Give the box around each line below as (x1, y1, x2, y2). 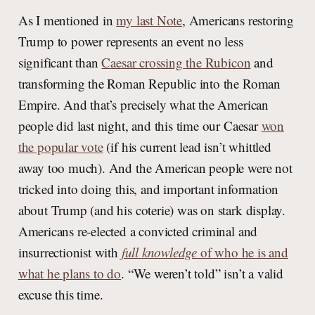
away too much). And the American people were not (18, 159, 292, 177)
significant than (18, 53, 102, 72)
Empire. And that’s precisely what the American (18, 96, 269, 114)
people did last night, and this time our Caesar (18, 117, 262, 135)
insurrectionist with (18, 243, 122, 262)
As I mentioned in (18, 11, 117, 30)
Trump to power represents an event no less (18, 32, 243, 51)
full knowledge (121, 243, 198, 262)
